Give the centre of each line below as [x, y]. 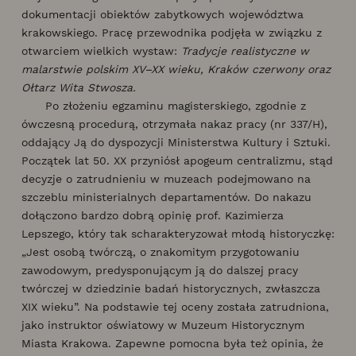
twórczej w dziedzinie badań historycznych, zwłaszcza [171, 288]
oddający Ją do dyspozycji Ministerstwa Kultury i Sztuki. [176, 142]
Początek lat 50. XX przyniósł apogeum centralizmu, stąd [177, 160]
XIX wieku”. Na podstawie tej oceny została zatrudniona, [175, 306]
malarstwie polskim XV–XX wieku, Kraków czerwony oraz [176, 69]
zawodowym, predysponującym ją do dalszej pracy [160, 270]
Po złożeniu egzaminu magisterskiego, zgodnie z [164, 105]
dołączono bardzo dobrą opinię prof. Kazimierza [153, 215]
